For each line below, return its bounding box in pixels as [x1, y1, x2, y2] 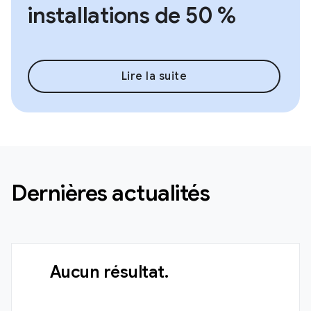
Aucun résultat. [50, 262, 169, 283]
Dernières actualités [11, 179, 210, 208]
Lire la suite [121, 69, 187, 84]
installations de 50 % [28, 1, 236, 30]
